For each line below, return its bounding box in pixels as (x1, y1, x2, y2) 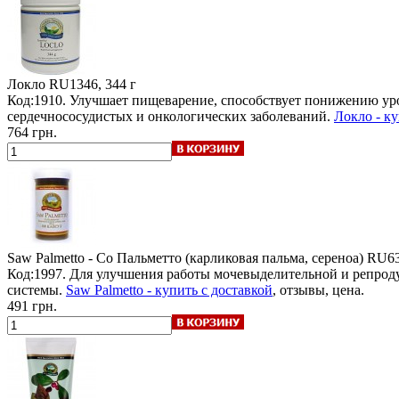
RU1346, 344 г (49, 76, 136, 92)
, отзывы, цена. (273, 281, 364, 297)
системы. (7, 281, 66, 297)
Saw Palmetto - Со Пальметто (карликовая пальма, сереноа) (7, 249, 363, 265)
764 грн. (7, 124, 57, 140)
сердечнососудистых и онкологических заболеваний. (7, 108, 334, 124)
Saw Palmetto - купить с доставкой (66, 281, 273, 297)
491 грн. (7, 297, 57, 313)
